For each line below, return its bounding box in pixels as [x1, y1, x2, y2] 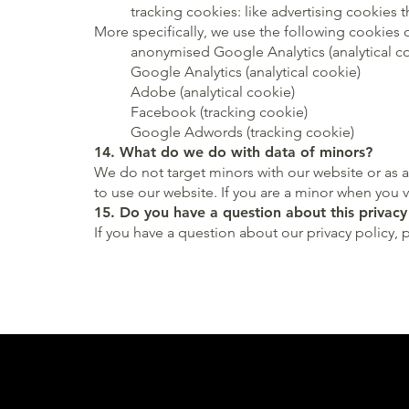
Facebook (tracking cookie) [131, 102, 309, 121]
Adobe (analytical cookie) [131, 82, 296, 100]
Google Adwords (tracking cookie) [131, 122, 355, 141]
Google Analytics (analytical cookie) [131, 62, 362, 80]
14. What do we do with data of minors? [94, 142, 373, 161]
